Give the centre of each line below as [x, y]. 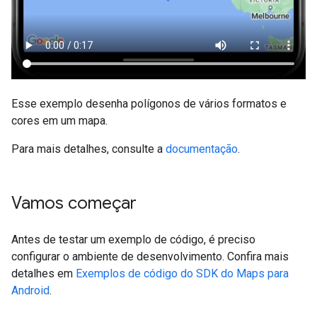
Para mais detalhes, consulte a [88, 149]
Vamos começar [74, 203]
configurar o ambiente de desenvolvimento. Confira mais [150, 257]
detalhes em [44, 274]
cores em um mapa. [59, 121]
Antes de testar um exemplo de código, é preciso [133, 240]
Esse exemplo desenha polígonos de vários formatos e [149, 104]
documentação [202, 149]
